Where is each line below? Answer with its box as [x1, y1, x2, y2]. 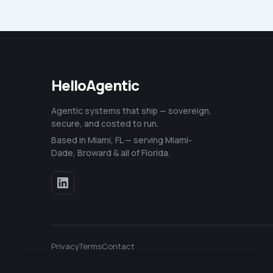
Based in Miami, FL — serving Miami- [51, 134, 192, 146]
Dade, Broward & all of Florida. [51, 147, 170, 158]
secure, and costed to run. [51, 118, 158, 129]
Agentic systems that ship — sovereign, [51, 105, 211, 116]
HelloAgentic [51, 75, 140, 95]
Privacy [51, 241, 79, 252]
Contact [102, 241, 135, 252]
